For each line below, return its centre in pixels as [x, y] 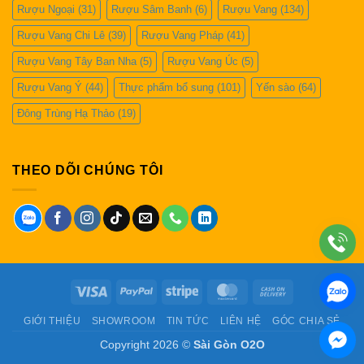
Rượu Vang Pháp [182, 35]
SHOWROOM [123, 321]
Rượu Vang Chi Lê [61, 35]
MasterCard [273, 290]
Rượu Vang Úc [203, 61]
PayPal [170, 290]
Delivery [309, 328]
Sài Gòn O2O [229, 344]
